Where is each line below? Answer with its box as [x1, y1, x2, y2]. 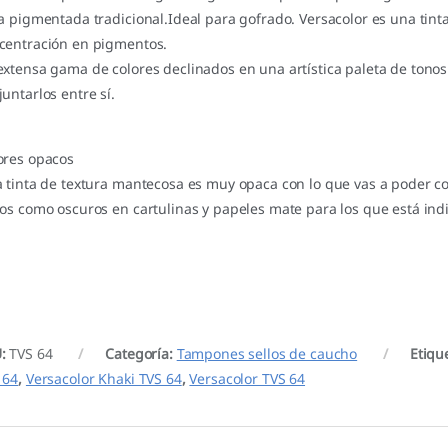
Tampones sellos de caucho [176, 344, 358, 364]
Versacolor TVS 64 [189, 369, 306, 389]
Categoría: [105, 344, 177, 364]
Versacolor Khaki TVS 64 [25, 369, 182, 389]
